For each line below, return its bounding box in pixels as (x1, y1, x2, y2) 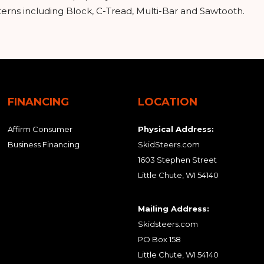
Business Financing (8, 140, 80, 149)
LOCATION (138, 95, 198, 108)
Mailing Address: (138, 204, 210, 213)
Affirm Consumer (8, 124, 73, 134)
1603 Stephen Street (138, 155, 217, 164)
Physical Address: (138, 124, 214, 134)
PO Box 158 (138, 235, 181, 244)
